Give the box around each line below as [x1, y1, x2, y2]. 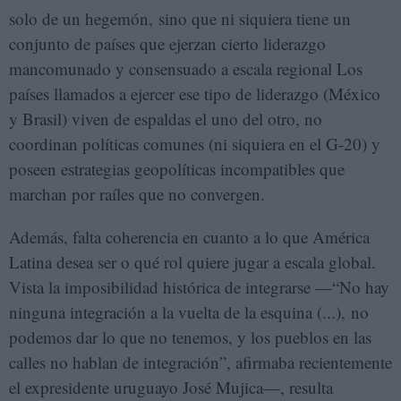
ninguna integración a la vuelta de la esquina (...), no [9, 300, 369, 323]
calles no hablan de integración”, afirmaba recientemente [9, 350, 392, 373]
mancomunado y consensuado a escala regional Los [9, 56, 363, 80]
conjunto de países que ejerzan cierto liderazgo [9, 31, 326, 55]
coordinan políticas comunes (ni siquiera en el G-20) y [9, 132, 380, 155]
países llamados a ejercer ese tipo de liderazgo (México [9, 81, 380, 105]
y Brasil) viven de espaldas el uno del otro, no [9, 107, 322, 130]
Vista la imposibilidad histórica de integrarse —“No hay [9, 275, 389, 298]
